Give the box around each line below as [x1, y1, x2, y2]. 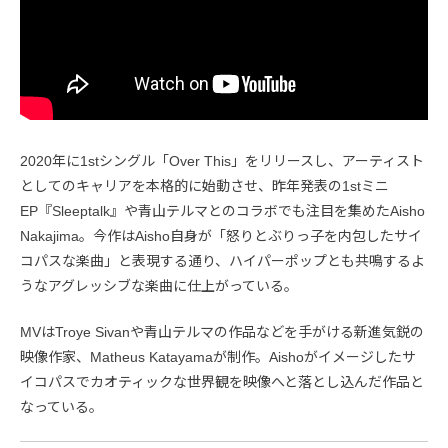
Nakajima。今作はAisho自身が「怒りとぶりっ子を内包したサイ [20, 227, 422, 244]
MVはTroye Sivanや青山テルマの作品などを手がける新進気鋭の [20, 323, 424, 340]
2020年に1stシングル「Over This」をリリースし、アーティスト [20, 152, 424, 169]
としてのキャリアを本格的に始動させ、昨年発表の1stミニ [20, 177, 389, 194]
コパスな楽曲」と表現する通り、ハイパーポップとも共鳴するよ [20, 252, 425, 269]
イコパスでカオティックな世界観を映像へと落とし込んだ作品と [20, 373, 424, 390]
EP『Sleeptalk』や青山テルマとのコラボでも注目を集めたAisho [20, 202, 425, 219]
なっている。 [20, 398, 103, 415]
